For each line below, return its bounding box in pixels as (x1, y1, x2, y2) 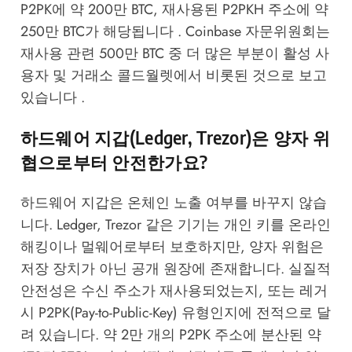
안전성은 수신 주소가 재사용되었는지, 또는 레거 (20, 280, 328, 301)
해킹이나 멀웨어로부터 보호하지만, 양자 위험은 (20, 236, 324, 257)
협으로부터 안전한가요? (20, 150, 208, 173)
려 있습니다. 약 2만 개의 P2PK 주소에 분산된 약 (20, 324, 321, 345)
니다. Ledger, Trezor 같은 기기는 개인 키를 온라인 (20, 214, 331, 235)
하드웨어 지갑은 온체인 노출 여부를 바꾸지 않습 (20, 192, 327, 213)
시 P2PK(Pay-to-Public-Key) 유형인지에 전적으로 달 (20, 302, 331, 323)
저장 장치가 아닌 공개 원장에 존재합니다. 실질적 (20, 258, 331, 279)
